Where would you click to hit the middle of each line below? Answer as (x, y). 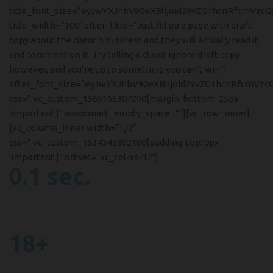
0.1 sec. (50, 176)
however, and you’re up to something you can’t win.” (117, 69)
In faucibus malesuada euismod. (75, 224)
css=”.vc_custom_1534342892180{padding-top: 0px (114, 142)
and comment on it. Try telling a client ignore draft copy (124, 55)
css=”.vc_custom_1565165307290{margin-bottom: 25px (124, 98)
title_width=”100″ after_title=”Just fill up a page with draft (130, 25)
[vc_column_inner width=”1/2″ (73, 128)
